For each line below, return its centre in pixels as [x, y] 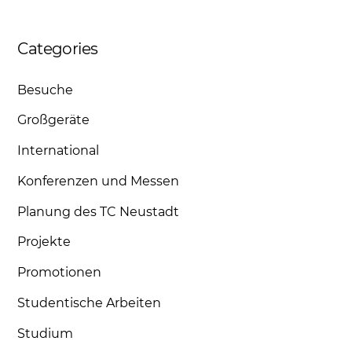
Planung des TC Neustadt [99, 211]
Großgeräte [54, 120]
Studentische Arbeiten [90, 303]
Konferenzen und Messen [99, 181]
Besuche [46, 90]
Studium [46, 333]
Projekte [44, 242]
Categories [58, 49]
